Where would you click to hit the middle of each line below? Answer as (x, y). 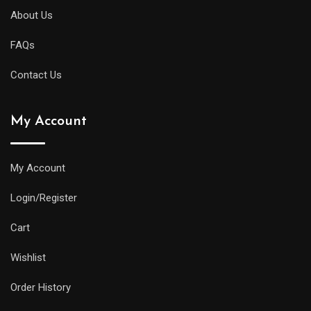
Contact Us (36, 75)
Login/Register (44, 197)
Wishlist (28, 257)
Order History (41, 287)
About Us (32, 15)
